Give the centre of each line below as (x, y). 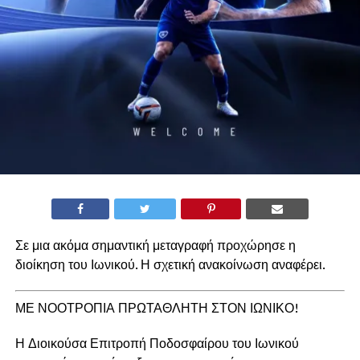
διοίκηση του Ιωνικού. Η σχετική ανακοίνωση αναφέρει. (170, 264)
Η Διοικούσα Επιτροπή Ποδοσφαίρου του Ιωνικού (157, 343)
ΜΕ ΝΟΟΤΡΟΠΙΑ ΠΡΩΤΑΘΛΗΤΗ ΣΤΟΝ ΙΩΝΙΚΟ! (156, 307)
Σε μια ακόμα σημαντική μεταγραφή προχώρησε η (155, 245)
